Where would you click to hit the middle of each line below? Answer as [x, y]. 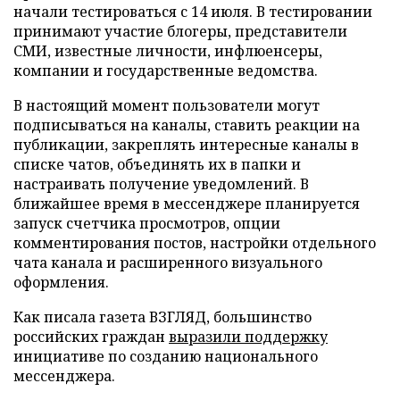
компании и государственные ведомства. [166, 71]
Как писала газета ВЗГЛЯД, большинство [162, 317]
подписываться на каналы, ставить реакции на [187, 125]
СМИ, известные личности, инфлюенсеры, [168, 51]
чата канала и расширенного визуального [168, 262]
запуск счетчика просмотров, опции [147, 223]
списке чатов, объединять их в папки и [157, 164]
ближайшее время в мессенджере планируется [187, 204]
